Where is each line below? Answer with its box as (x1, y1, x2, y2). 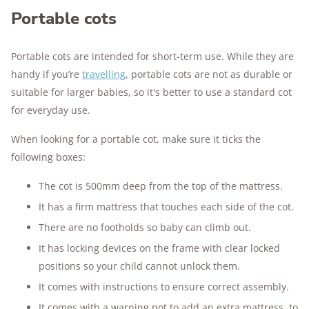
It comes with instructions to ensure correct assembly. (39, 280, 289, 293)
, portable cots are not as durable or (126, 68, 292, 81)
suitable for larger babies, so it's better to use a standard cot (11, 86, 292, 99)
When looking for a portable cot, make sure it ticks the (11, 132, 261, 146)
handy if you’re (11, 68, 82, 81)
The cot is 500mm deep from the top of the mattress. (39, 179, 283, 192)
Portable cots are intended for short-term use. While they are (11, 50, 294, 63)
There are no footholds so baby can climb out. (39, 221, 251, 234)
